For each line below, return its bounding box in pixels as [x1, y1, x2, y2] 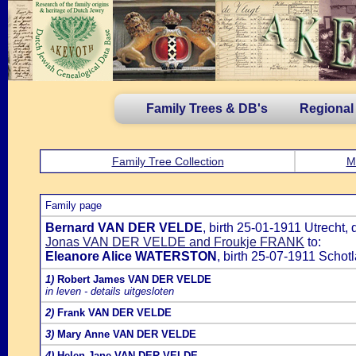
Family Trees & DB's [146, 102, 268, 115]
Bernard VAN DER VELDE [45, 221, 203, 234]
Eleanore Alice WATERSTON [45, 250, 217, 263]
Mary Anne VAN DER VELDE [57, 328, 196, 340]
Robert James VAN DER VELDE [57, 273, 211, 285]
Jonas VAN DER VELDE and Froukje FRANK [45, 235, 304, 249]
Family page [45, 199, 102, 211]
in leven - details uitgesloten [45, 285, 174, 297]
